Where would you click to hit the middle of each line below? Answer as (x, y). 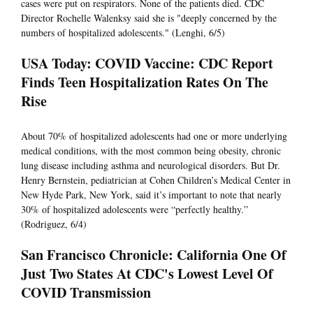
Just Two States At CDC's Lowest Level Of (147, 274)
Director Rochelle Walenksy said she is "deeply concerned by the (149, 18)
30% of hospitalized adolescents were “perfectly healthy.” (134, 210)
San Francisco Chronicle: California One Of (154, 255)
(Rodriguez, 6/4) (54, 224)
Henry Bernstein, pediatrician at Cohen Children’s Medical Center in (156, 180)
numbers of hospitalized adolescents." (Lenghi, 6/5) (123, 33)
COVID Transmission (86, 293)
